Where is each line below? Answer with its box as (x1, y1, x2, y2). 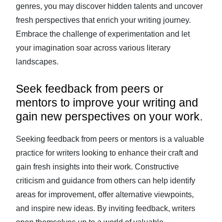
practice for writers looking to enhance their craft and (16, 149, 198, 157)
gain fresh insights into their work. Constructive (16, 163, 179, 171)
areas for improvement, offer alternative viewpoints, (16, 190, 194, 199)
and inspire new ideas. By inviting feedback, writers (16, 204, 195, 213)
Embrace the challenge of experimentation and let (16, 30, 190, 38)
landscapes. (16, 57, 58, 66)
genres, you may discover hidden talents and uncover (16, 2, 203, 10)
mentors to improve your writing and (16, 96, 198, 109)
